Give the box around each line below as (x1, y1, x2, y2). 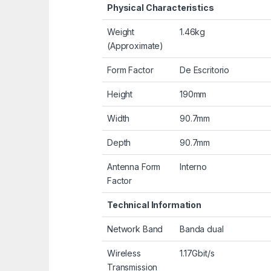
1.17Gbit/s (180, 248, 215, 259)
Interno (180, 162, 207, 172)
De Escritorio (180, 65, 230, 76)
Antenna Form (107, 162, 161, 172)
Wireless (107, 248, 141, 259)
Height (107, 89, 133, 100)
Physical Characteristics (107, 2, 214, 13)
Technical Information (107, 200, 202, 211)
